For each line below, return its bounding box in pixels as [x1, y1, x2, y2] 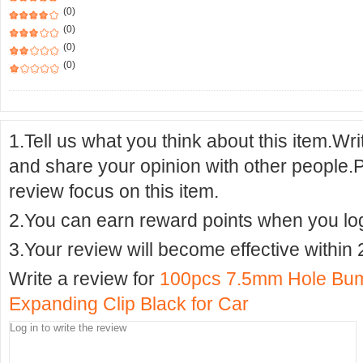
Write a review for [9, 268, 160, 289]
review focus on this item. [9, 181, 219, 202]
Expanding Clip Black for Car [9, 293, 249, 314]
